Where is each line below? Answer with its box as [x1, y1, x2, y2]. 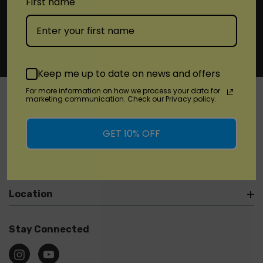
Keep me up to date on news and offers [38, 67, 220, 80]
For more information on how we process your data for [26, 85, 220, 96]
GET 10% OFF [103, 126, 160, 140]
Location [9, 188, 53, 200]
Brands [9, 153, 44, 164]
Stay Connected [9, 224, 89, 235]
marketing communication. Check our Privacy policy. [26, 93, 217, 104]
